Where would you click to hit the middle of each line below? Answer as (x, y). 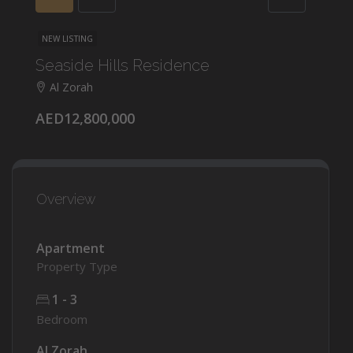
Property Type (77, 266)
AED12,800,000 (85, 118)
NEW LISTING (67, 38)
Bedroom (62, 319)
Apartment (71, 248)
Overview (66, 199)
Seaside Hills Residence (123, 65)
